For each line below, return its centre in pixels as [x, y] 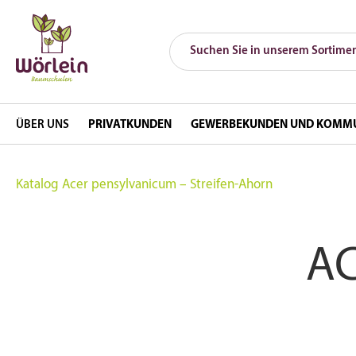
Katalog [37, 185]
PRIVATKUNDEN [130, 125]
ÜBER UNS [43, 125]
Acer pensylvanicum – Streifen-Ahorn [167, 185]
